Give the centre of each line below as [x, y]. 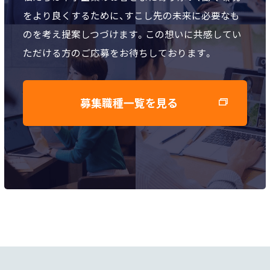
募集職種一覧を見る [129, 103]
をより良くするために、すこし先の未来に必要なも [132, 15]
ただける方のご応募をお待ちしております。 [118, 53]
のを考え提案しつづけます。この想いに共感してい [133, 34]
